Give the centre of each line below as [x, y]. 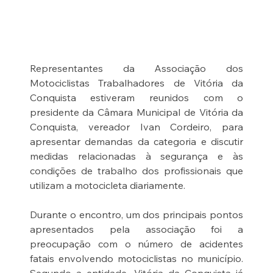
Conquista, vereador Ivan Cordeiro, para [136, 127]
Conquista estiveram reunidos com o [136, 98]
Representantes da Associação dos [136, 69]
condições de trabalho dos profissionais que [136, 171]
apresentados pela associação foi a [136, 229]
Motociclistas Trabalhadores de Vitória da [136, 83]
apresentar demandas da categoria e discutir [136, 142]
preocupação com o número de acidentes [136, 244]
